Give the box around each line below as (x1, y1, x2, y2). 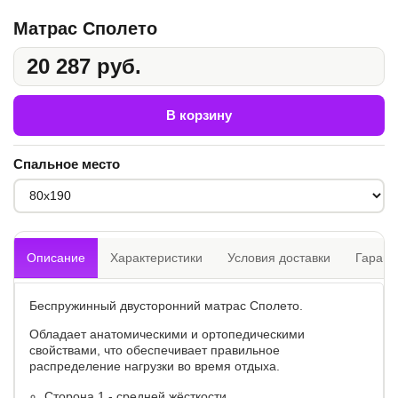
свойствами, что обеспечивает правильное (29, 342, 280, 357)
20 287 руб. (27, 53, 141, 78)
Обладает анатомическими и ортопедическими (29, 326, 305, 341)
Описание (27, 250, 85, 265)
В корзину (166, 107, 232, 123)
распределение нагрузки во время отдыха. (29, 358, 280, 373)
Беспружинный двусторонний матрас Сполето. (29, 298, 303, 313)
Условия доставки (227, 250, 330, 265)
